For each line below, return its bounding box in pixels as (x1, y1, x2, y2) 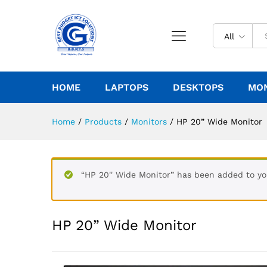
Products (85, 117, 122, 126)
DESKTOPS (173, 82, 223, 93)
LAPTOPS (105, 82, 148, 93)
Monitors (131, 117, 167, 126)
